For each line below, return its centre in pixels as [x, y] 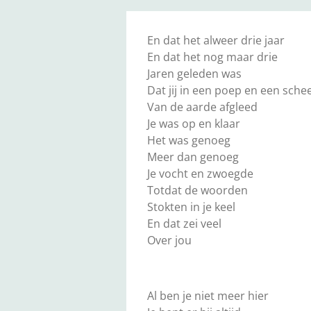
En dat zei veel [184, 224]
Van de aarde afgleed [202, 107]
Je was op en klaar [194, 124]
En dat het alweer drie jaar [216, 41]
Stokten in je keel [191, 207]
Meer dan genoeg [193, 157]
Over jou [169, 241]
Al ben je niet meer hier [208, 296]
